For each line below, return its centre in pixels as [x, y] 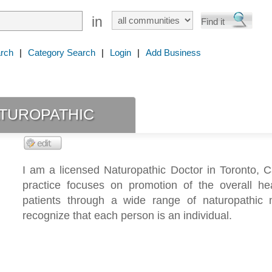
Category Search [62, 53]
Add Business [173, 53]
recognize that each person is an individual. [127, 216]
